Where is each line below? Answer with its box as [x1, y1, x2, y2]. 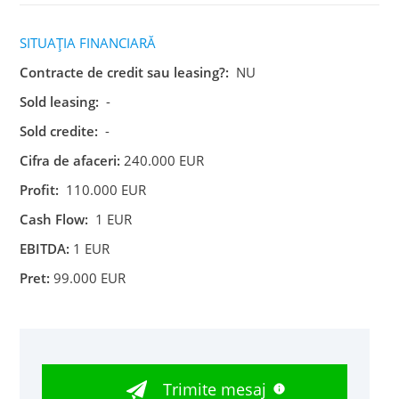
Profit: [20, 180, 60, 199]
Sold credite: [20, 121, 99, 140]
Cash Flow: [20, 209, 89, 228]
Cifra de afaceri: [20, 151, 121, 169]
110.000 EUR [59, 180, 147, 199]
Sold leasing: [20, 92, 100, 110]
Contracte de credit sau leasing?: [20, 62, 230, 81]
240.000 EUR [120, 151, 205, 169]
